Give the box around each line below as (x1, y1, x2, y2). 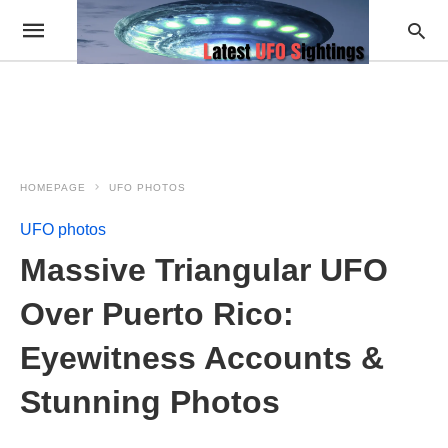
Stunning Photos (20, 384, 280, 420)
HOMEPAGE (20, 182, 86, 193)
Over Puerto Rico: (20, 296, 294, 332)
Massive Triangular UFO (20, 252, 388, 288)
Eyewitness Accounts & (20, 340, 384, 376)
